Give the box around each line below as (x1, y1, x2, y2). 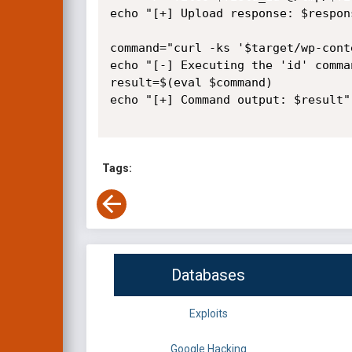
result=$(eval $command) (109, 75, 273, 90)
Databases (171, 266, 245, 285)
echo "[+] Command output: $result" (109, 93, 350, 107)
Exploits (189, 307, 228, 321)
